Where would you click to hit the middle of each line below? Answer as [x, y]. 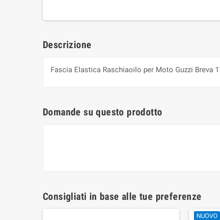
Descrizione [67, 45]
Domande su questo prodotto [103, 112]
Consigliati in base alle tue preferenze [122, 197]
